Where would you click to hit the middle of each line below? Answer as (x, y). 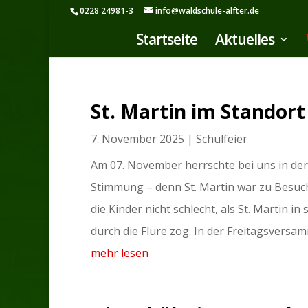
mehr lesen (120, 253)
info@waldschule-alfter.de (207, 11)
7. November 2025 (137, 139)
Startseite (167, 39)
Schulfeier (222, 139)
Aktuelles (245, 39)
